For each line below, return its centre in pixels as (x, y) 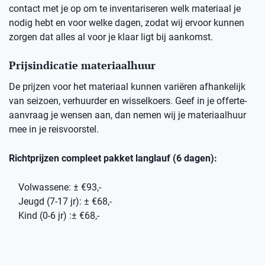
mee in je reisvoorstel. (54, 130)
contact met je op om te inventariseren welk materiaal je (125, 9)
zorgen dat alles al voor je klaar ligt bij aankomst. (111, 37)
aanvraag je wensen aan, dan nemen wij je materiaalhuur (127, 115)
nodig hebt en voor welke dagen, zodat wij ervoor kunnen (127, 23)
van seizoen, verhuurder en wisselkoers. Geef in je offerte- (128, 101)
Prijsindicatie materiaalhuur (82, 65)
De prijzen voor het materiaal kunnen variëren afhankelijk (127, 87)
